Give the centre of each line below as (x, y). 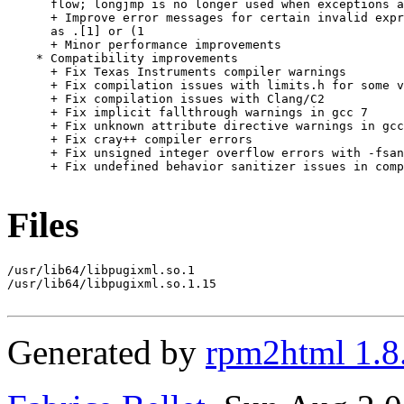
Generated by (106, 352)
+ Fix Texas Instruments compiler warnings (177, 72)
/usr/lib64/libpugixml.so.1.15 (112, 283)
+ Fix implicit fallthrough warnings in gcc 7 (188, 113)
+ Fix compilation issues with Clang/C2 (166, 99)
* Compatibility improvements (123, 59)
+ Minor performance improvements (144, 45)
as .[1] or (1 (76, 32)
